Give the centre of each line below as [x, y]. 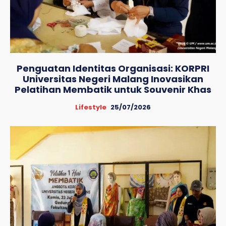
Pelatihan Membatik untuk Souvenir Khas [113, 90]
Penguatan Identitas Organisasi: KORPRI [113, 69]
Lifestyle [91, 107]
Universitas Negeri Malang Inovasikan [113, 79]
